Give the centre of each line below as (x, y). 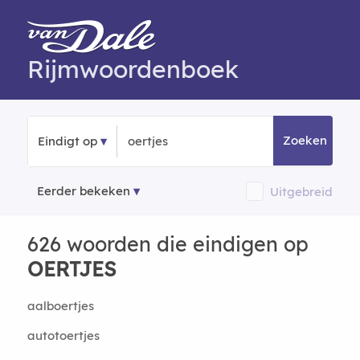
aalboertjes (60, 306)
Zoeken (305, 140)
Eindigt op (67, 141)
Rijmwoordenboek (133, 69)
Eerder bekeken (83, 191)
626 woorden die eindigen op (168, 244)
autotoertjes (63, 335)
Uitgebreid (302, 191)
